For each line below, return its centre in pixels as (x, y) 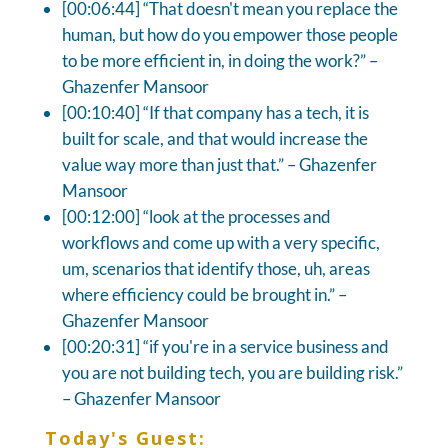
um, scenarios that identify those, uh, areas (215, 268)
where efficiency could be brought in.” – (204, 294)
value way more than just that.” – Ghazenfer (219, 164)
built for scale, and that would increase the (214, 138)
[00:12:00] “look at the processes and (196, 216)
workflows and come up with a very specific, (220, 242)
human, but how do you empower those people (229, 34)
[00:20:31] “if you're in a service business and (225, 346)
